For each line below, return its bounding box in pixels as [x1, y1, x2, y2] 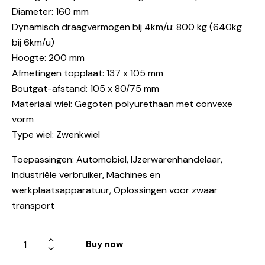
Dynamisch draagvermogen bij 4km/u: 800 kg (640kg [12, 21, 242, 34]
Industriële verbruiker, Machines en [12, 169, 160, 182]
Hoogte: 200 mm [12, 51, 85, 64]
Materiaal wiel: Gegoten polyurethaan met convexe [12, 98, 232, 111]
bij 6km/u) [12, 36, 54, 49]
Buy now [86, 238, 123, 251]
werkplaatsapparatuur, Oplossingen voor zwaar [12, 184, 218, 197]
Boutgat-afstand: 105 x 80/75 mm [12, 82, 159, 95]
